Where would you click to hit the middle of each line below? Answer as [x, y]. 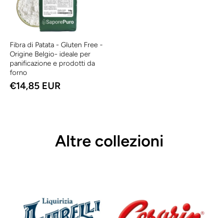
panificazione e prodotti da [52, 64]
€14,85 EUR [35, 86]
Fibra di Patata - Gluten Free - [56, 45]
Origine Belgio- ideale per [50, 54]
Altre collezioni [109, 141]
